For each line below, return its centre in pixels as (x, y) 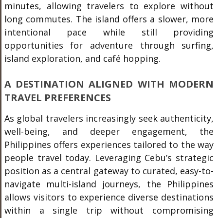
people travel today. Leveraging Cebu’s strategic (109, 158)
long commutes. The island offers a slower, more (109, 19)
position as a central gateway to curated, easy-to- (109, 171)
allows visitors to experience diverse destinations (109, 197)
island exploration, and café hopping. (82, 59)
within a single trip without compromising (109, 210)
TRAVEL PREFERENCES (57, 98)
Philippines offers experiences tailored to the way (109, 145)
